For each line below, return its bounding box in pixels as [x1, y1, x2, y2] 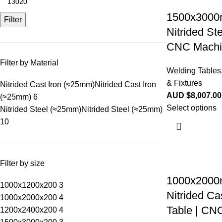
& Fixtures [166, 79, 202, 87]
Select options [166, 104, 217, 112]
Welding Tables [166, 66, 221, 75]
